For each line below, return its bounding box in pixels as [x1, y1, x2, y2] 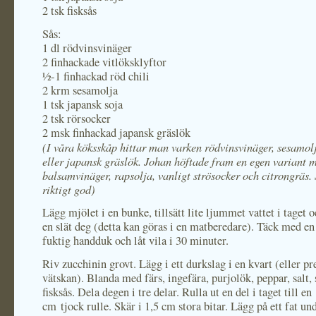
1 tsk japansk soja [42, 97, 123, 112]
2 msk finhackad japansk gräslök [42, 125, 190, 140]
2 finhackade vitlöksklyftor [42, 54, 166, 70]
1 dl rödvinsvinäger [42, 40, 132, 56]
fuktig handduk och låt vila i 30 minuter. [42, 233, 229, 248]
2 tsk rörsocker [42, 111, 111, 126]
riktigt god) [42, 181, 95, 197]
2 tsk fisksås [42, 3, 97, 18]
